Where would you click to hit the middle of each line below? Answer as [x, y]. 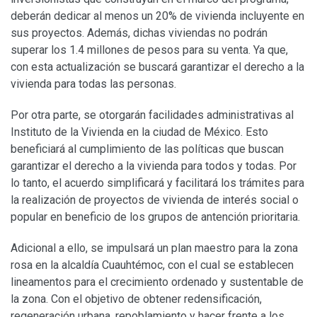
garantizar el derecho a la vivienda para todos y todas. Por [154, 166]
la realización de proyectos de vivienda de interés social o [155, 200]
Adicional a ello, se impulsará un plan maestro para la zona [154, 248]
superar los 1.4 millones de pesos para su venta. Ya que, [149, 50]
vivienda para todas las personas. [93, 83]
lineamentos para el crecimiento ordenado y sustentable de [157, 282]
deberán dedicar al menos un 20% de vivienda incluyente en [157, 16]
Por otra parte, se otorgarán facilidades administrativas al [152, 115]
